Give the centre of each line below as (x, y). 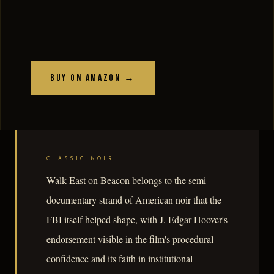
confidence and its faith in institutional (120, 259)
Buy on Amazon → (93, 78)
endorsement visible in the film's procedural (130, 239)
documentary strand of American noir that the (134, 200)
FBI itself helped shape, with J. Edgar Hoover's (137, 220)
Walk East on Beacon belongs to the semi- (128, 180)
